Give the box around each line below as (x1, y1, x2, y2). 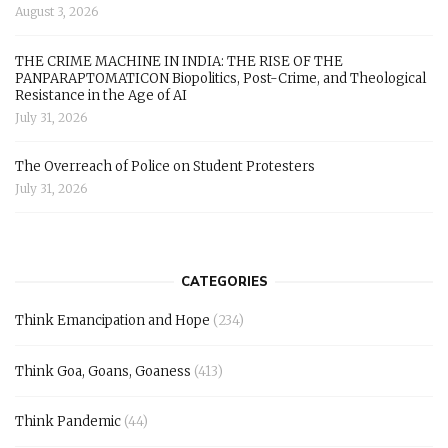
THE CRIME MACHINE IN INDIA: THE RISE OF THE (15, 52, 343, 70)
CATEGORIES (180, 273, 268, 292)
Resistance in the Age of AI (15, 86, 187, 104)
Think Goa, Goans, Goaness (15, 362, 191, 380)
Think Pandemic (15, 413, 121, 431)
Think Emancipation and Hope (15, 312, 210, 330)
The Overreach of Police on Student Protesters (15, 158, 315, 176)
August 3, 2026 (15, 4, 98, 20)
